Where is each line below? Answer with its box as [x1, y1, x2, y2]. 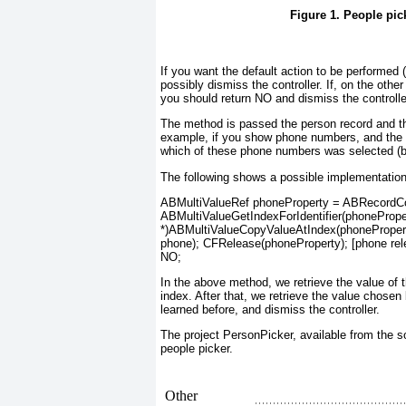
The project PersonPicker [160, 328, 293, 343]
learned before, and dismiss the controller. [160, 303, 380, 317]
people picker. [160, 342, 233, 356]
